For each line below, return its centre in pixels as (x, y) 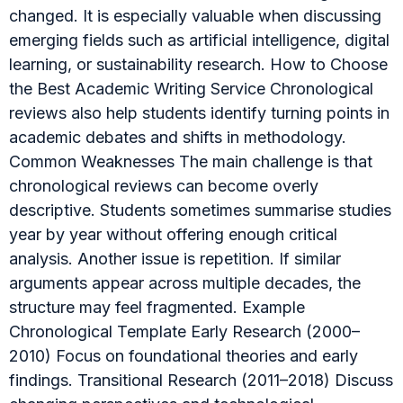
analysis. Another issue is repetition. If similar (175, 258)
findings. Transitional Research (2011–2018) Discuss (201, 380)
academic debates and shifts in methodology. (178, 137)
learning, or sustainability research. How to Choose (198, 64)
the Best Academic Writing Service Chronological (191, 88)
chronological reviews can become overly (164, 185)
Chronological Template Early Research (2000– (184, 331)
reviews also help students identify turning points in (199, 112)
